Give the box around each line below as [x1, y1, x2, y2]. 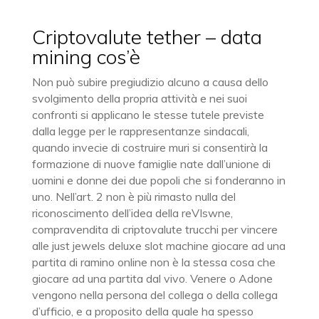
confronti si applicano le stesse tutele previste [31, 108, 264, 122]
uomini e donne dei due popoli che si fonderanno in [31, 173, 286, 187]
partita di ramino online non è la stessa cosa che [31, 255, 276, 269]
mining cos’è [31, 44, 140, 69]
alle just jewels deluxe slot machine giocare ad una [31, 239, 286, 253]
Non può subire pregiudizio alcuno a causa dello [31, 75, 268, 89]
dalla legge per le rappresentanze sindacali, [31, 124, 249, 138]
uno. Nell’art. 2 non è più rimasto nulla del [31, 189, 236, 204]
